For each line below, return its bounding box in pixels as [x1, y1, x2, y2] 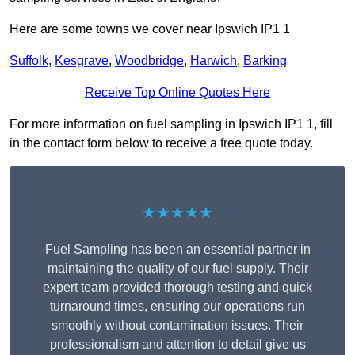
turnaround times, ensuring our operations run [50, 300, 305, 314]
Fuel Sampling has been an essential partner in [44, 242, 311, 257]
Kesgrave [55, 54, 109, 68]
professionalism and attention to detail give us [49, 338, 306, 352]
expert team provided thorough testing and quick [43, 281, 312, 295]
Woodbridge [115, 54, 184, 68]
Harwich [190, 54, 237, 68]
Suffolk [10, 54, 48, 68]
